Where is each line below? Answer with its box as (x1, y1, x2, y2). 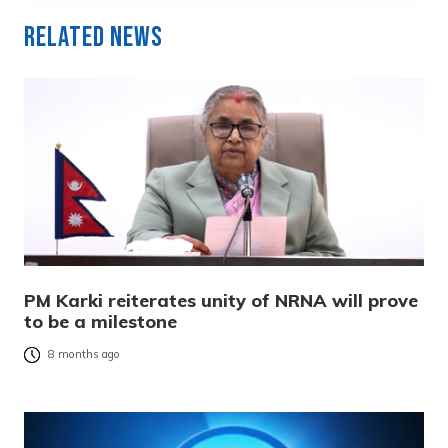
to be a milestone (24, 309, 177, 333)
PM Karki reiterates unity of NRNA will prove (24, 288, 418, 312)
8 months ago (48, 347, 120, 362)
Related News (24, 20, 163, 54)
